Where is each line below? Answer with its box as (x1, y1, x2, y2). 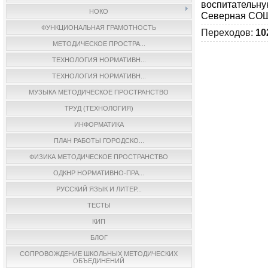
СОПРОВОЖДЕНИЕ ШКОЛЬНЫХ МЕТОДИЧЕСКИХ (20, 250, 178, 257)
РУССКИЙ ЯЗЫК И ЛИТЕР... (56, 185, 142, 193)
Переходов (200, 27, 251, 38)
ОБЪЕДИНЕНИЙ (73, 257, 125, 264)
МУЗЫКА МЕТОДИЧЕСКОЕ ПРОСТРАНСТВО (29, 89, 169, 96)
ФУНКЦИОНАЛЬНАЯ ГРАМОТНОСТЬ (41, 24, 157, 31)
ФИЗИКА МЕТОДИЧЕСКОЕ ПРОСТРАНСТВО (29, 153, 169, 160)
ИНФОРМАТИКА (74, 121, 124, 128)
